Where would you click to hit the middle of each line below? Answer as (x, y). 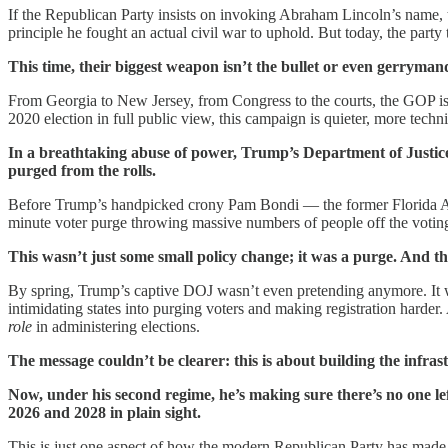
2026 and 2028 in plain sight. (104, 412)
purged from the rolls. (82, 170)
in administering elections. (116, 326)
